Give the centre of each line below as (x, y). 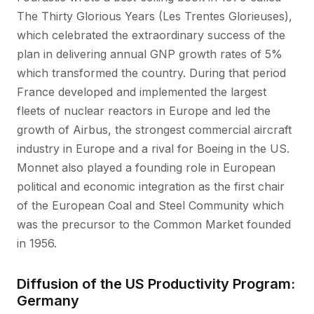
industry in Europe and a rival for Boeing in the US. (153, 149)
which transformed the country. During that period (151, 73)
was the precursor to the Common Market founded (154, 224)
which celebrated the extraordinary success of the (151, 35)
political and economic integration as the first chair (151, 186)
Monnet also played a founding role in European (146, 168)
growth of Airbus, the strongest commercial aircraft (154, 130)
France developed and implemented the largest (142, 92)
